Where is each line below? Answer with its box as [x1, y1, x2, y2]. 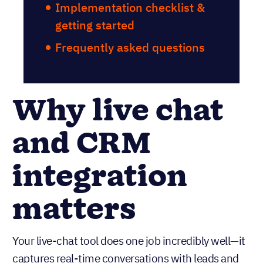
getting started [55, 16, 134, 33]
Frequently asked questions [55, 39, 205, 55]
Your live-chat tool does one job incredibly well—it [12, 233, 245, 248]
